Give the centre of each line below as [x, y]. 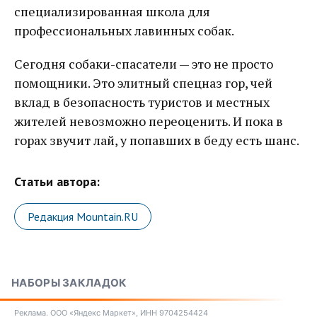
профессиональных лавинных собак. [124, 30]
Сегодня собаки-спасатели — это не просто [144, 63]
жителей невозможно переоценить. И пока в [149, 121]
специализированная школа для [112, 11]
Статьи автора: [57, 181]
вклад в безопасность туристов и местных [142, 102]
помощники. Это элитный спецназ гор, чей [143, 82]
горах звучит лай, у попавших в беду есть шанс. [157, 140]
